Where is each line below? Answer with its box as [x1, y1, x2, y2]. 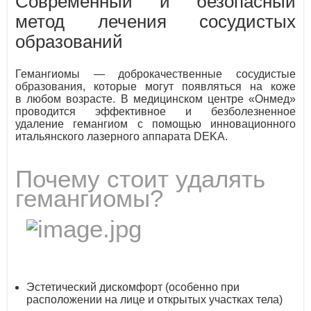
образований [15, 32, 124, 52]
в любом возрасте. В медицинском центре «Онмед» [15, 92, 296, 105]
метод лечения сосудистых [15, 12, 296, 32]
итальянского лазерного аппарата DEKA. [15, 130, 228, 142]
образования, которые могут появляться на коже [15, 80, 296, 92]
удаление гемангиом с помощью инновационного [15, 117, 296, 130]
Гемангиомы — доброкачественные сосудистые [15, 67, 296, 80]
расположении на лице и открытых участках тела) [26, 293, 283, 305]
